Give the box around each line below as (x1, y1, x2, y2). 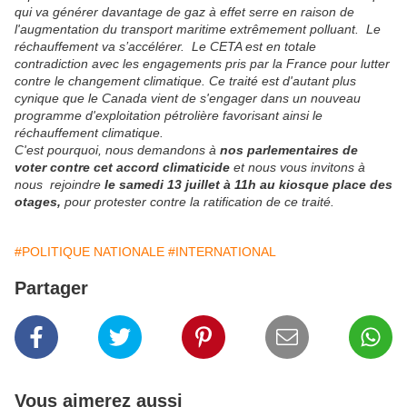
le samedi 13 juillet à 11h (104, 177, 260, 193)
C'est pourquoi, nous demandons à (15, 143, 220, 158)
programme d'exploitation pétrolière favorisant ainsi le (15, 108, 323, 124)
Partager (15, 278, 88, 299)
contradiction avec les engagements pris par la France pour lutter (15, 56, 390, 72)
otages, (15, 194, 61, 210)
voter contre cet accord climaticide (15, 160, 230, 175)
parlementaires (247, 143, 339, 158)
